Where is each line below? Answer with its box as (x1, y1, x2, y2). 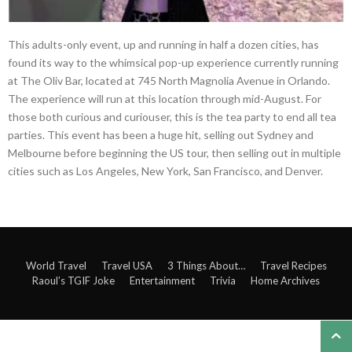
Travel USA (101, 259, 152, 273)
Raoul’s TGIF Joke (32, 274, 115, 288)
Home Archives (251, 274, 320, 288)
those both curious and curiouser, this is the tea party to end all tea (8, 110, 336, 124)
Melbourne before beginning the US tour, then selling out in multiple (8, 146, 341, 160)
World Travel (25, 259, 86, 273)
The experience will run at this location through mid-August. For (8, 92, 321, 106)
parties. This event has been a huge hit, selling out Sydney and (8, 128, 313, 142)
